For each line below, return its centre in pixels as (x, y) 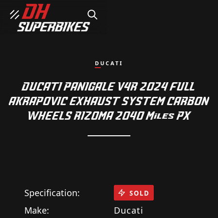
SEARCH (99, 10)
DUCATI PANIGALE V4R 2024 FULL (109, 87)
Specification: (52, 193)
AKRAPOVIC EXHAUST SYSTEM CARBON (109, 101)
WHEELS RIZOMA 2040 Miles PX (109, 116)
